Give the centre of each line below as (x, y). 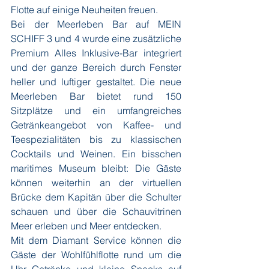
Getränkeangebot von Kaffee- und (96, 125)
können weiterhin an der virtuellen (96, 183)
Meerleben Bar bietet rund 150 (96, 96)
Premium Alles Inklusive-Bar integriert (96, 53)
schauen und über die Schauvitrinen (96, 211)
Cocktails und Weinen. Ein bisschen (96, 154)
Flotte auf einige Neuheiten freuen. (86, 10)
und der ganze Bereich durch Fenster (96, 67)
